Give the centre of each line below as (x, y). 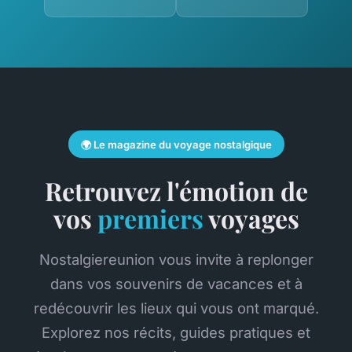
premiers (150, 218)
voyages (251, 218)
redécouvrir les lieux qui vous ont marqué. (176, 308)
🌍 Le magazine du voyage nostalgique (176, 144)
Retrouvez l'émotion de (176, 190)
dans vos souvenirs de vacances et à (176, 283)
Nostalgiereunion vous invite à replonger (176, 259)
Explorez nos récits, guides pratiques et (176, 332)
